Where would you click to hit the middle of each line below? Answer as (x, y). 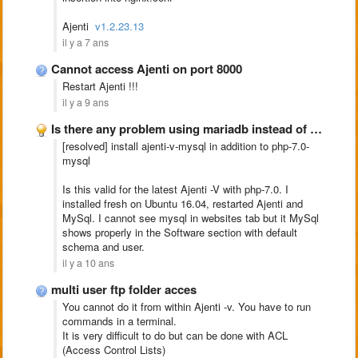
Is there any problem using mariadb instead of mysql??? (181, 129)
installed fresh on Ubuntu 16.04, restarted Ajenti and (183, 203)
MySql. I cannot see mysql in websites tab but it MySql (191, 218)
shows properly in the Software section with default (180, 232)
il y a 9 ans (86, 102)
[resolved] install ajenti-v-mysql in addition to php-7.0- (186, 146)
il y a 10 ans (88, 263)
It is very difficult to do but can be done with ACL (175, 335)
